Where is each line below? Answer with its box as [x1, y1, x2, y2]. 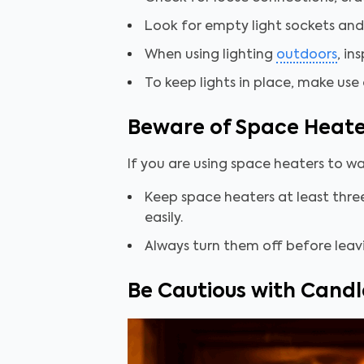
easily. [145, 212, 183, 225]
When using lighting [145, 49, 276, 62]
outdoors [276, 49, 337, 62]
